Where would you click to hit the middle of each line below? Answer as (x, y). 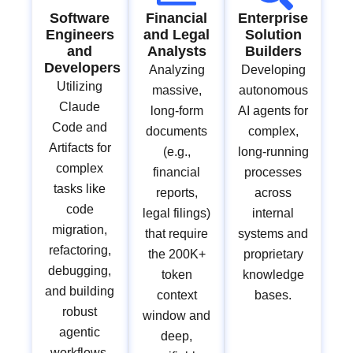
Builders (273, 52)
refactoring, (80, 251)
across (273, 193)
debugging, (80, 271)
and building (80, 292)
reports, (176, 193)
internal (273, 214)
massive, (176, 91)
